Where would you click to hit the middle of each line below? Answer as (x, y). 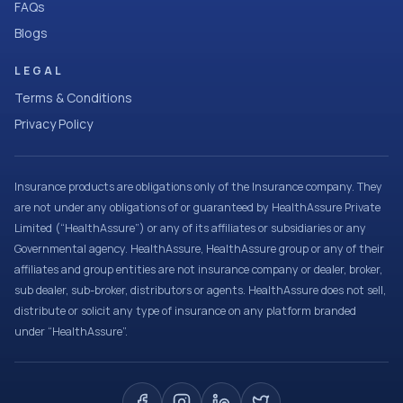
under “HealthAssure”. (71, 331)
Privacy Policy (54, 124)
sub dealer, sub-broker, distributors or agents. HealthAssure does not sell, (200, 290)
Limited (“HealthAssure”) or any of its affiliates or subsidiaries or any (190, 228)
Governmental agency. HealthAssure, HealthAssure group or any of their (199, 249)
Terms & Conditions (73, 98)
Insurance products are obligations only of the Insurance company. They (198, 187)
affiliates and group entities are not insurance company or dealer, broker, (198, 269)
